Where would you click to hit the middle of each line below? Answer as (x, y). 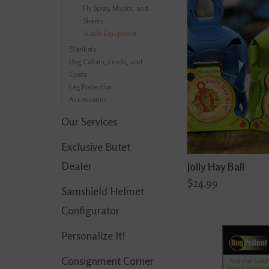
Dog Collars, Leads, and (106, 62)
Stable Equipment (110, 33)
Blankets (83, 49)
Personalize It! (93, 235)
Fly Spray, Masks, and (116, 8)
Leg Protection (91, 87)
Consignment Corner (107, 261)
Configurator (90, 210)
